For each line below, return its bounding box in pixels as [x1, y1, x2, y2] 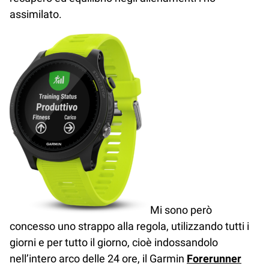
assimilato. [10, 8, 62, 21]
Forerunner [187, 252, 241, 265]
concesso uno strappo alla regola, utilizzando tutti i [10, 219, 249, 232]
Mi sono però [150, 203, 212, 216]
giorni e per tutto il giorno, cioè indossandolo [10, 235, 218, 249]
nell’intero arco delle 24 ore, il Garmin [10, 252, 187, 265]
